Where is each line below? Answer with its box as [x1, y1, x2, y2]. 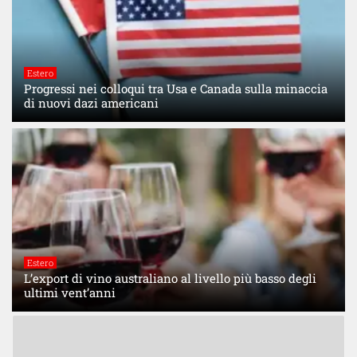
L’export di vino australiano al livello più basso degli [24, 269, 316, 286]
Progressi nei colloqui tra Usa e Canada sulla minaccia [24, 80, 328, 96]
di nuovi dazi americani [24, 94, 159, 111]
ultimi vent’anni [24, 284, 116, 300]
